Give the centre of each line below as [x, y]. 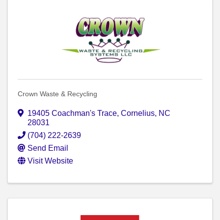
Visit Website [50, 161]
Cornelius [138, 113]
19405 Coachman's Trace [72, 113]
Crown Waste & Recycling [57, 94]
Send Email [48, 148]
